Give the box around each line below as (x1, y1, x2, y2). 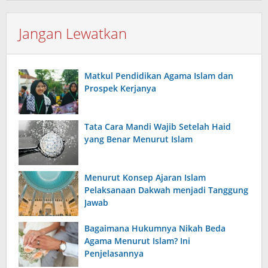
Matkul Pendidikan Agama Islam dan (84, 70, 233, 81)
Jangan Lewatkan (19, 23, 127, 43)
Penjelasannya (84, 248, 144, 259)
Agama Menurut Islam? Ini (84, 235, 190, 246)
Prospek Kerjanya (84, 83, 156, 94)
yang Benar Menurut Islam (84, 133, 193, 145)
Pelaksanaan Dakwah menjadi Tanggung (84, 184, 248, 196)
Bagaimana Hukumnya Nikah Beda (84, 223, 226, 234)
